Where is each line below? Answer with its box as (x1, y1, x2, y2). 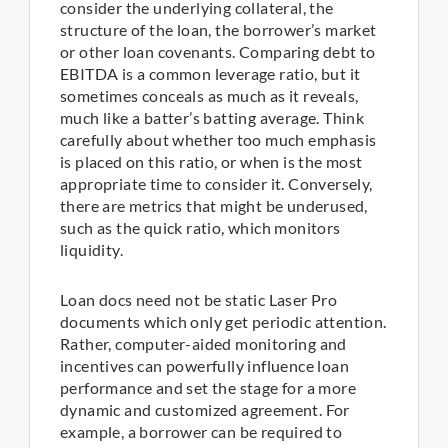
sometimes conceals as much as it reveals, (60, 86, 359, 106)
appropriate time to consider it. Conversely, (60, 174, 373, 194)
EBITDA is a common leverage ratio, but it (60, 64, 361, 84)
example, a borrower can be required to (60, 422, 343, 442)
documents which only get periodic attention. (60, 312, 387, 332)
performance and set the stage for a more (60, 378, 356, 398)
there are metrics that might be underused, (60, 196, 368, 216)
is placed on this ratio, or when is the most (60, 152, 363, 172)
